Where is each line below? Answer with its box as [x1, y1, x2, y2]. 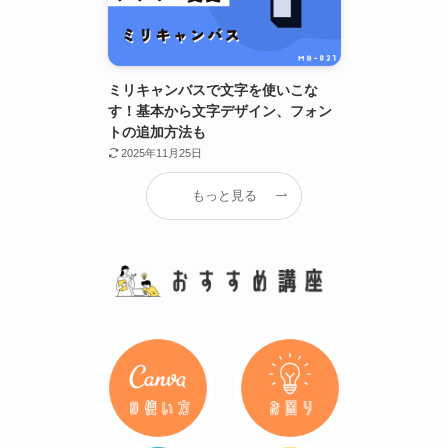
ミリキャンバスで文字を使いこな [107, 81, 318, 98]
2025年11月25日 [121, 146, 203, 159]
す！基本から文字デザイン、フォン [107, 102, 332, 119]
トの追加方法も [107, 123, 206, 140]
